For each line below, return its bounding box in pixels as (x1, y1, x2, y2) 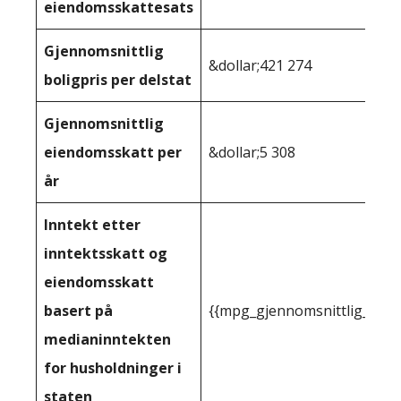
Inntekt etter (44, 215, 141, 235)
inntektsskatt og (44, 243, 167, 263)
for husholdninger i (44, 358, 182, 378)
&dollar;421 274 (209, 55, 311, 75)
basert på (44, 301, 113, 320)
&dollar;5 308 (209, 142, 295, 162)
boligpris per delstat (44, 70, 192, 90)
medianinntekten (44, 329, 171, 349)
